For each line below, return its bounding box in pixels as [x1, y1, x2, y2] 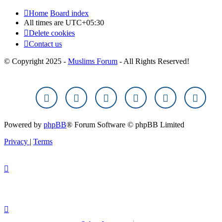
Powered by [4, 120, 44, 129]
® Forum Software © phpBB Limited [66, 120, 184, 129]
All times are [24, 18, 65, 27]
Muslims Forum [68, 57, 117, 66]
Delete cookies [29, 29, 75, 38]
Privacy [4, 137, 28, 146]
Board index [50, 9, 89, 18]
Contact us [29, 40, 62, 49]
